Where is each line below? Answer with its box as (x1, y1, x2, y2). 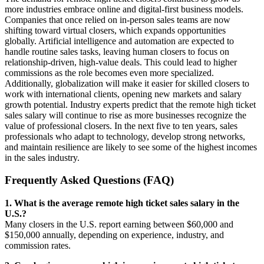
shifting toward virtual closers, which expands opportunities (5, 25, 226, 35)
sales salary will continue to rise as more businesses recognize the (5, 110, 246, 120)
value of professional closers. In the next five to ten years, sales (5, 120, 237, 131)
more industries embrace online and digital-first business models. (5, 4, 243, 14)
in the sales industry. (5, 152, 80, 163)
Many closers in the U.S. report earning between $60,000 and (5, 219, 233, 230)
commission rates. (5, 240, 71, 251)
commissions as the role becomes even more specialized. (5, 67, 214, 78)
